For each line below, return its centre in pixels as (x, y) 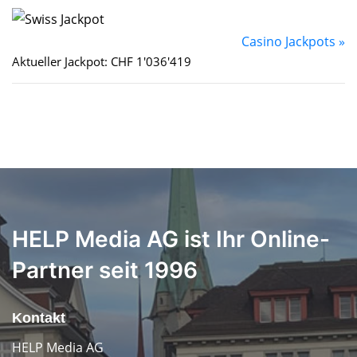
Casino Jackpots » (293, 42)
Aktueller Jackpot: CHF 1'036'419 (102, 62)
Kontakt (39, 318)
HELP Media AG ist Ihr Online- (171, 239)
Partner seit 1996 (105, 271)
